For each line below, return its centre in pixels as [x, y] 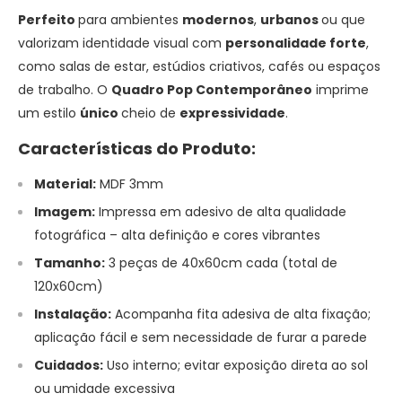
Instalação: [73, 314]
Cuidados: [69, 365]
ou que [343, 20]
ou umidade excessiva [105, 388]
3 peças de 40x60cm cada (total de [221, 262]
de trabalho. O [65, 90]
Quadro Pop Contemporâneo [212, 90]
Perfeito [48, 20]
